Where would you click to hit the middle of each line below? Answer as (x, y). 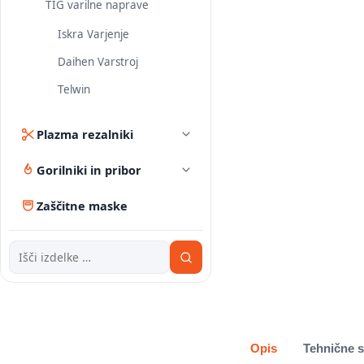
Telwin (74, 89)
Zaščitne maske (82, 206)
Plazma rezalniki (85, 134)
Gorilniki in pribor (89, 170)
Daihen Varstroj (98, 62)
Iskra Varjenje (93, 34)
